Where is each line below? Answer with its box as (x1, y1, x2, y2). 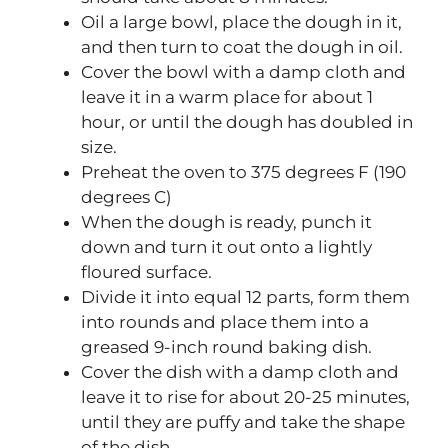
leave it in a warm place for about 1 (81, 86, 373, 107)
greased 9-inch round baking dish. (81, 336, 372, 357)
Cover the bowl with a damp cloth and (81, 61, 406, 82)
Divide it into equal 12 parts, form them (81, 286, 410, 307)
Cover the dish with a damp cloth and (81, 361, 399, 382)
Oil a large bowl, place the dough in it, (81, 11, 402, 32)
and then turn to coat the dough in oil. (81, 36, 403, 57)
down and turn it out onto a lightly (81, 236, 372, 257)
